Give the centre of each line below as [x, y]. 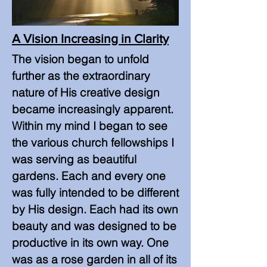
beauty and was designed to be [94, 226]
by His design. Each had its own [95, 209]
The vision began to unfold [80, 59]
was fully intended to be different [95, 193]
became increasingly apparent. [93, 109]
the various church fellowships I [93, 142]
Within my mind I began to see [90, 126]
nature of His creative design [86, 92]
